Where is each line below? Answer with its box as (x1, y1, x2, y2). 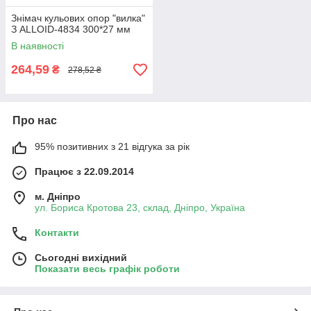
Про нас (12, 115, 57, 127)
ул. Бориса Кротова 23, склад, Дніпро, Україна (35, 202, 245, 214)
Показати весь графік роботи (35, 263, 180, 275)
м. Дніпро (35, 191, 81, 203)
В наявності (11, 40, 64, 52)
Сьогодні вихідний (35, 252, 127, 264)
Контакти (35, 227, 79, 239)
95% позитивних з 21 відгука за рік (35, 141, 190, 153)
